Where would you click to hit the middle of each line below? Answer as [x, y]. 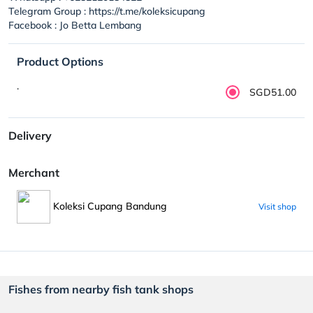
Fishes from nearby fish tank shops [101, 289]
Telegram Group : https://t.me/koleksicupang [107, 11]
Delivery [30, 135]
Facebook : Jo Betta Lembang [75, 25]
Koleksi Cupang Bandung [110, 206]
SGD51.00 [273, 92]
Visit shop [277, 206]
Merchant [34, 172]
